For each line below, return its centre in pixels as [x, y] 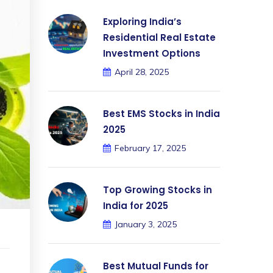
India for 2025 [136, 206]
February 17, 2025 [150, 148]
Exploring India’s [142, 22]
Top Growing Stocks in [158, 190]
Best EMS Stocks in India [161, 114]
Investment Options [152, 53]
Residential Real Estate [159, 37]
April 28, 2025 [142, 72]
